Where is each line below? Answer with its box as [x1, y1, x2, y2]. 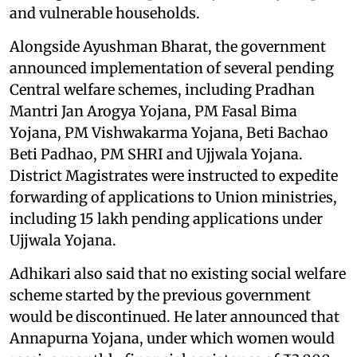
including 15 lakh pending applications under [10, 209, 323, 228]
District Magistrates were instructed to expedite [10, 166, 338, 185]
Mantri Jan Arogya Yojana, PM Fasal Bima [10, 101, 297, 120]
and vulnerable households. [10, 3, 200, 22]
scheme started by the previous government [10, 285, 311, 304]
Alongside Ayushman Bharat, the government [10, 37, 326, 56]
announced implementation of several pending [10, 58, 334, 77]
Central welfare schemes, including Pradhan [10, 80, 315, 99]
